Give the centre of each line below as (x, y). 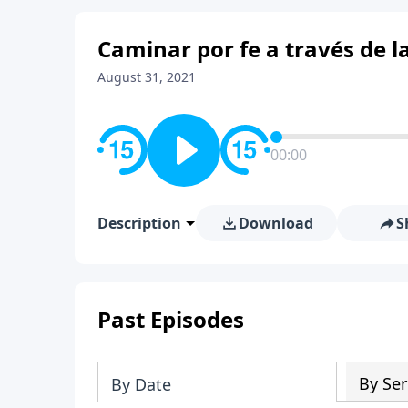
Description (139, 223)
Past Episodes (171, 319)
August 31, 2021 (147, 76)
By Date (141, 384)
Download (275, 223)
